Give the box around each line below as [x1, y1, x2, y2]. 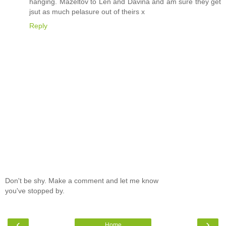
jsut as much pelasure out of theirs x [29, 7, 145, 16]
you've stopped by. [5, 187, 65, 195]
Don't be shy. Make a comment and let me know [5, 177, 158, 185]
